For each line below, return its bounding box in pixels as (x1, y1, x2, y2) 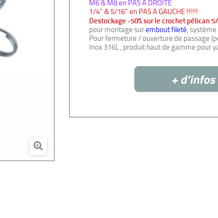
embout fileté (145, 24, 187, 35)
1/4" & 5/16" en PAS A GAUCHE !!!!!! (89, 6, 198, 17)
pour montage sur (89, 24, 145, 35)
